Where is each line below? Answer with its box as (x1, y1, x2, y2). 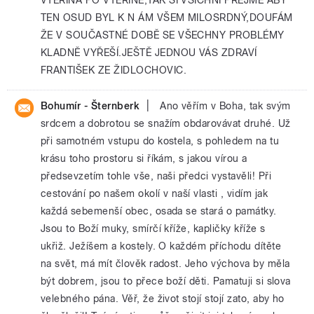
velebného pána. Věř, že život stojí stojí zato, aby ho (41, 292, 285, 305)
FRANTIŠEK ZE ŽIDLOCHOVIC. (41, 64, 186, 76)
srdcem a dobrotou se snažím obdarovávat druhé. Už (41, 117, 291, 130)
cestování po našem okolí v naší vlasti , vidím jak (41, 187, 268, 200)
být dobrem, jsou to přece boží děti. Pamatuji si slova (41, 275, 291, 287)
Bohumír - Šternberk (41, 100, 140, 112)
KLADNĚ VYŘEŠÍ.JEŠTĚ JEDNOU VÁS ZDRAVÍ (41, 46, 257, 59)
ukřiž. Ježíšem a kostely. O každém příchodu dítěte (41, 240, 282, 252)
